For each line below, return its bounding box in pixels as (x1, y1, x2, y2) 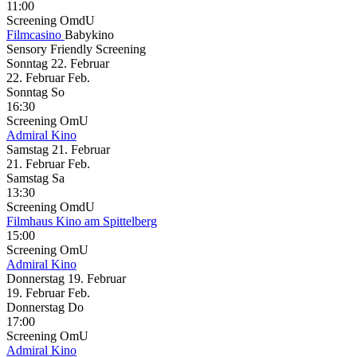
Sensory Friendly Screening (6, 41, 146, 56)
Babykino (65, 27, 114, 41)
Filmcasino (6, 27, 65, 41)
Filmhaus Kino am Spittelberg (6, 214, 157, 228)
